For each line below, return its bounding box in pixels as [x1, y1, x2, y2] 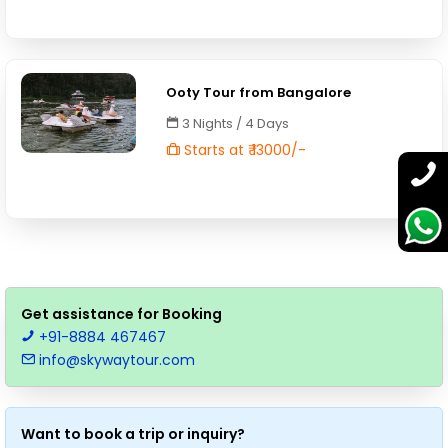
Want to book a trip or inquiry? [21, 424, 245, 444]
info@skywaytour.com [35, 350, 195, 370]
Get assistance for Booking [21, 304, 222, 324]
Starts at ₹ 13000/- [180, 140, 307, 160]
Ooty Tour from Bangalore [166, 83, 352, 102]
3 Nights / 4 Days [179, 114, 290, 133]
